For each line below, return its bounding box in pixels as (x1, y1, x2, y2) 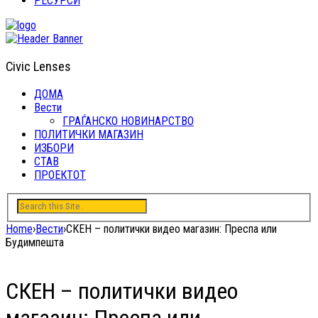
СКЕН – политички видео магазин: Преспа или (66, 221, 277, 236)
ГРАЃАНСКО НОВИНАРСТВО (62, 114, 194, 128)
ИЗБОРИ (34, 141, 74, 155)
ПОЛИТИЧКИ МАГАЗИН (34, 128, 143, 142)
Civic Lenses (6, 58, 71, 75)
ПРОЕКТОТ (34, 168, 86, 182)
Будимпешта (6, 235, 64, 249)
